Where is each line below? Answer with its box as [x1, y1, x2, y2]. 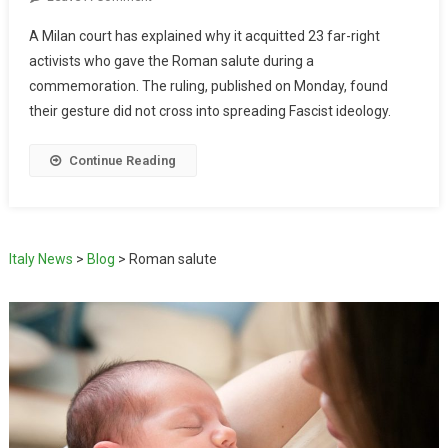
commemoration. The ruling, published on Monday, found [28, 77, 388, 94]
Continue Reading [68, 152, 176, 168]
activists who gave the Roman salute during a [28, 52, 314, 69]
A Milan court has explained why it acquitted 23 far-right [28, 27, 380, 44]
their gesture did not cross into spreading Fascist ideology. [28, 102, 391, 119]
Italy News [8, 250, 73, 267]
